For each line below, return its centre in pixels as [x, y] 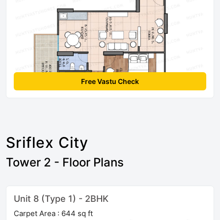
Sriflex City [47, 142]
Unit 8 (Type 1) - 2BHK [61, 198]
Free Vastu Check [110, 81]
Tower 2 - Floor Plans [65, 162]
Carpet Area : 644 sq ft [53, 213]
